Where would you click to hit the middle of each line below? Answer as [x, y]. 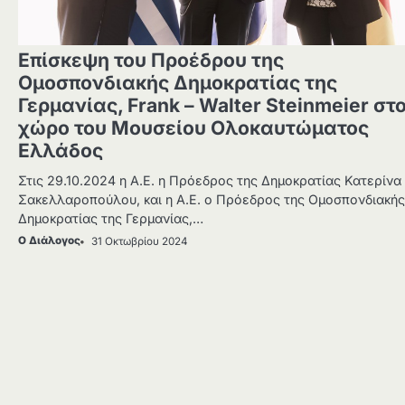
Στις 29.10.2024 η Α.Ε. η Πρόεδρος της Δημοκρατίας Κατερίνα [210, 180]
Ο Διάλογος [49, 240]
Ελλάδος [61, 150]
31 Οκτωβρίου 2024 [140, 241]
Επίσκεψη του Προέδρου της [151, 60]
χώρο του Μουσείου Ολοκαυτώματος [193, 127]
